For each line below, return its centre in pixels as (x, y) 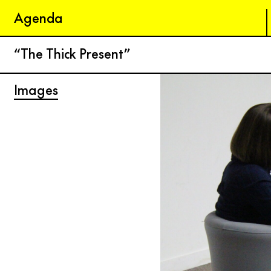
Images (36, 90)
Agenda (38, 18)
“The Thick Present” (72, 54)
